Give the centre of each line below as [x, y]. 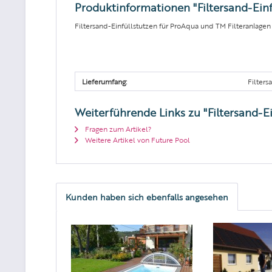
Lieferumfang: [104, 81]
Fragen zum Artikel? [117, 128]
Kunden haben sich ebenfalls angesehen [147, 196]
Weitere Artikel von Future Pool [137, 139]
